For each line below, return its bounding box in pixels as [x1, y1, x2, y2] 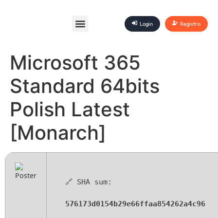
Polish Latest [10, 97, 130, 121]
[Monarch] [10, 121, 106, 145]
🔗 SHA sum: [65, 178, 112, 186]
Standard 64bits [10, 74, 160, 98]
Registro [180, 20, 200, 27]
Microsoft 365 [10, 51, 141, 74]
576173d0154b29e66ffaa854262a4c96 [65, 200, 205, 208]
